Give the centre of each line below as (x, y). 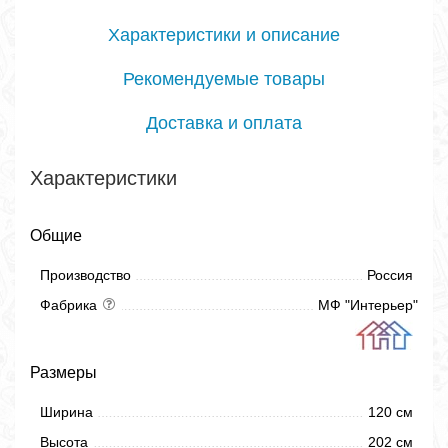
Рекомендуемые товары (224, 79)
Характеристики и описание (224, 35)
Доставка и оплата (224, 123)
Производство (85, 275)
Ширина (66, 412)
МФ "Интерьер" (368, 305)
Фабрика (70, 305)
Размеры (63, 372)
